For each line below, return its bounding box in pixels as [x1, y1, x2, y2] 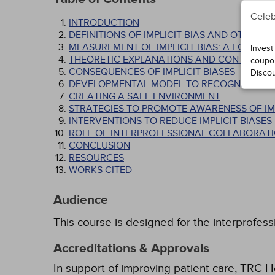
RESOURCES [69, 152, 124, 164]
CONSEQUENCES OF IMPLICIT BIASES [69, 66, 235, 78]
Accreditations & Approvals [53, 241, 209, 257]
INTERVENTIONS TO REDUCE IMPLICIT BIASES [69, 115, 272, 127]
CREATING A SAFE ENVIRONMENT [69, 90, 220, 103]
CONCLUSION [69, 139, 130, 152]
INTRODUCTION [69, 17, 139, 29]
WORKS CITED [69, 164, 132, 176]
